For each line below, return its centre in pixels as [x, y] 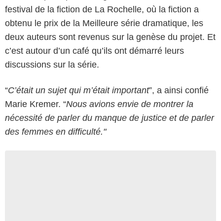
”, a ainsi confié [179, 90]
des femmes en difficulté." [55, 131]
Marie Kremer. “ [36, 104]
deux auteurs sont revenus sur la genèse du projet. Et [110, 37]
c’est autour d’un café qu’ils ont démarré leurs [94, 51]
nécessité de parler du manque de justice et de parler [110, 118]
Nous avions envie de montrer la [130, 104]
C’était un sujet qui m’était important [78, 90]
